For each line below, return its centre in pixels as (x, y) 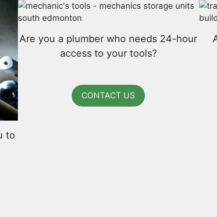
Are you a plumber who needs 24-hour (108, 39)
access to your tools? (108, 53)
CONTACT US (108, 95)
